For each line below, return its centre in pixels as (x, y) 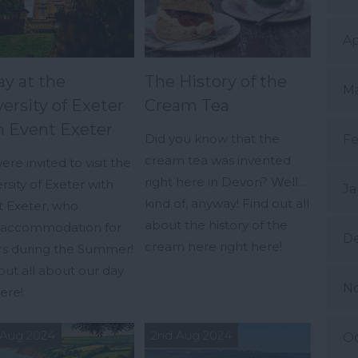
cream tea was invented (218, 161)
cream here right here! (215, 247)
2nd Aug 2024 (191, 336)
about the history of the (216, 225)
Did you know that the (212, 139)
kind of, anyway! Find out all (227, 204)
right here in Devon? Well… (226, 182)
